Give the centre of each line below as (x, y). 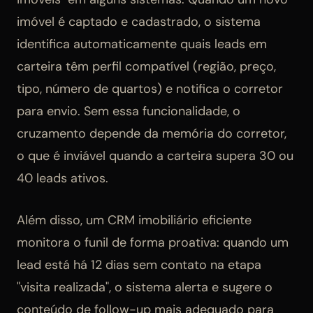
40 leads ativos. (63, 179)
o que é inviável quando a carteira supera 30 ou (155, 156)
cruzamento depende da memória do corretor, (152, 134)
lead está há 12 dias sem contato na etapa (139, 265)
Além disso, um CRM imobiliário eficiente (134, 220)
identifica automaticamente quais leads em (142, 44)
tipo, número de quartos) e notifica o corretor (150, 89)
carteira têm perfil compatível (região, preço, (146, 67)
